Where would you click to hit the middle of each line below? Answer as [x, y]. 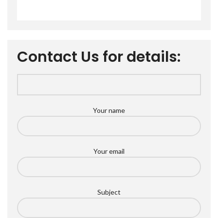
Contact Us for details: [99, 57]
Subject [109, 192]
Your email [109, 151]
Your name [109, 110]
